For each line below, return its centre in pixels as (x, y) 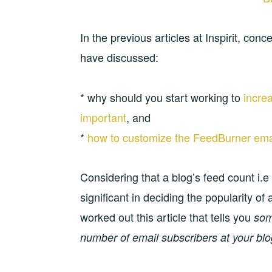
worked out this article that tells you (165, 217)
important (103, 117)
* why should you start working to (162, 97)
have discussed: (119, 57)
